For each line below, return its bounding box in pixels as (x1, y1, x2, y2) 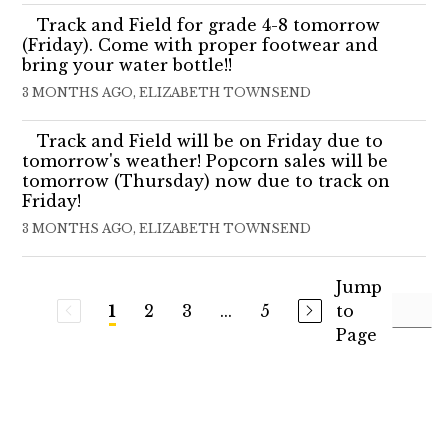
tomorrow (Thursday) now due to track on (22, 170, 391, 191)
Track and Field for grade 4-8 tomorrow (37, 14, 381, 35)
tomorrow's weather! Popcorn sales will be (22, 150, 389, 171)
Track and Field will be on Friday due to (37, 130, 384, 151)
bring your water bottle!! (22, 54, 233, 75)
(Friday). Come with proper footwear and (22, 34, 379, 55)
